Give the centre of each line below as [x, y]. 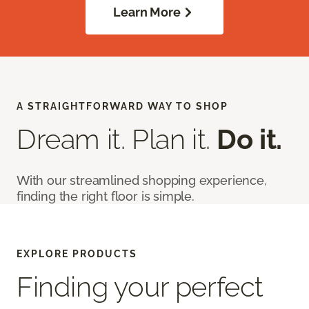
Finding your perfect [140, 287]
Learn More [147, 12]
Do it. [250, 139]
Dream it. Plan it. [117, 139]
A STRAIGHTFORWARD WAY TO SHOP [122, 107]
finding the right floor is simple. [106, 197]
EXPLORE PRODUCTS [77, 254]
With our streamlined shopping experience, [142, 181]
